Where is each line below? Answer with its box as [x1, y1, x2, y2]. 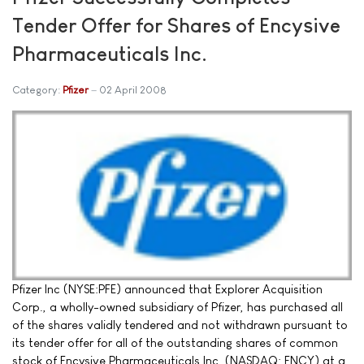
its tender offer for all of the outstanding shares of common [12, 335, 338, 349]
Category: [12, 83, 63, 96]
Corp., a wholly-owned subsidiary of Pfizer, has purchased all [12, 299, 343, 314]
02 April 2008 [99, 83, 167, 96]
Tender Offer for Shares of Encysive [12, 13, 340, 37]
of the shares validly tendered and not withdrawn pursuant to [12, 317, 348, 331]
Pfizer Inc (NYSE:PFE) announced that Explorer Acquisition [12, 281, 323, 296]
